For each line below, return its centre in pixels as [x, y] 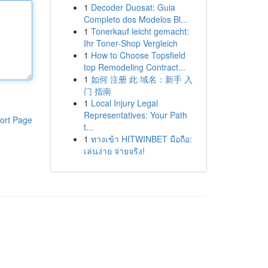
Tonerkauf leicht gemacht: [140, 31]
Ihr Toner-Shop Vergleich [130, 43]
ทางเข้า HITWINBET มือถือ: [141, 139]
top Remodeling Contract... [134, 67]
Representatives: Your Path [135, 115]
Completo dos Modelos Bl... [135, 19]
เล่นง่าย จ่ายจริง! [114, 151]
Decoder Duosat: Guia [133, 7]
